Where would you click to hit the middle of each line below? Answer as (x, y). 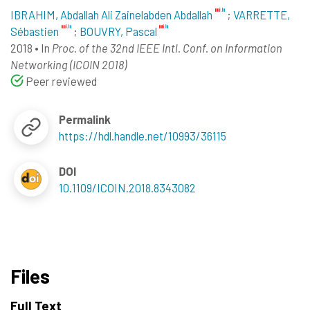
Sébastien (35, 31)
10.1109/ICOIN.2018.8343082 (128, 188)
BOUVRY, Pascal (118, 31)
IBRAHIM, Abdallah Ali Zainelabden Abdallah (111, 14)
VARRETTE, (261, 14)
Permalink (85, 119)
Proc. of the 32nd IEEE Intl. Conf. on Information (167, 47)
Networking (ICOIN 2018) (69, 64)
